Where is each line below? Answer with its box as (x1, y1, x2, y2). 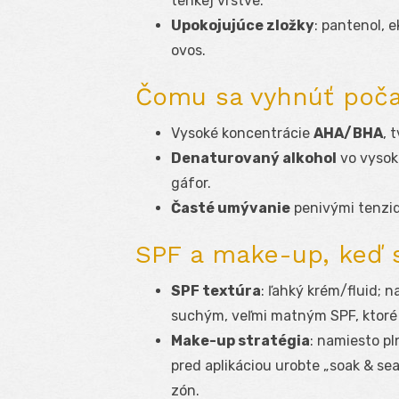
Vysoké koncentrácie (171, 125, 313, 142)
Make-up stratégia (171, 332, 310, 350)
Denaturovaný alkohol (171, 150, 337, 167)
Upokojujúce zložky (171, 17, 314, 35)
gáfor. (171, 175, 211, 192)
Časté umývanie (171, 199, 290, 217)
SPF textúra (171, 282, 261, 300)
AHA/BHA (313, 125, 383, 142)
